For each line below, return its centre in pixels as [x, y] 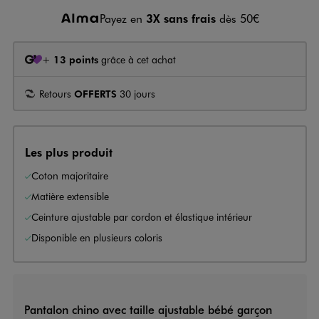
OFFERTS [95, 93]
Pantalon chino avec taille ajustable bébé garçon [148, 310]
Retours [57, 93]
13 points [76, 59]
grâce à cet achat [137, 59]
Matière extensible [70, 196]
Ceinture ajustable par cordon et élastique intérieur [142, 216]
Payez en [123, 19]
